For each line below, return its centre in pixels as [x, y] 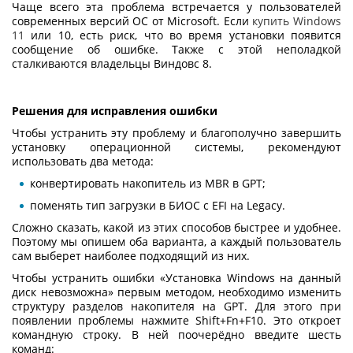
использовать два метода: [83, 161]
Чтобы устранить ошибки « [89, 277]
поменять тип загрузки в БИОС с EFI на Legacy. [158, 205]
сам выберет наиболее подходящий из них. [131, 255]
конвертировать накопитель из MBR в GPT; [148, 183]
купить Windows [297, 20]
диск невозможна [60, 292]
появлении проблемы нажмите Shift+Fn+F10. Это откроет [176, 320]
